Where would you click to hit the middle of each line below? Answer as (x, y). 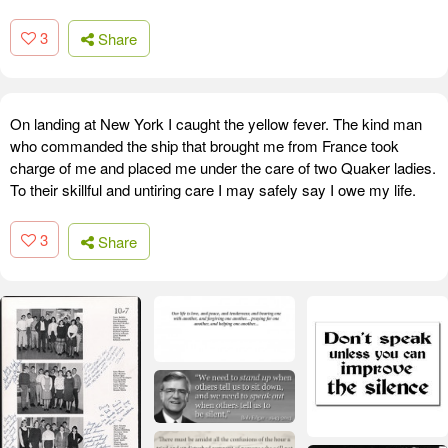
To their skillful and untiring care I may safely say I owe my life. (213, 190)
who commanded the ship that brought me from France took (204, 146)
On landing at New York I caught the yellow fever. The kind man (216, 124)
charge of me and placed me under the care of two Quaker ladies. (223, 168)
